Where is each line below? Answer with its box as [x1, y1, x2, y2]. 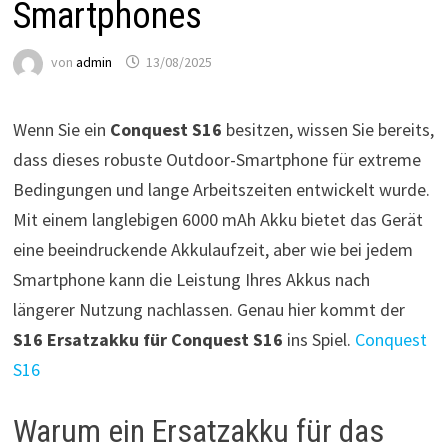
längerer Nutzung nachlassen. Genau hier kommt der [12, 298, 405, 321]
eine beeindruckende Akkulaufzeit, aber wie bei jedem [12, 238, 413, 261]
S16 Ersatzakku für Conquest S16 [12, 328, 283, 351]
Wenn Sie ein [12, 118, 110, 141]
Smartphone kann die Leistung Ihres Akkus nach [12, 268, 370, 291]
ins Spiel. [282, 328, 355, 351]
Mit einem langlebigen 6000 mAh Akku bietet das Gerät [12, 208, 423, 231]
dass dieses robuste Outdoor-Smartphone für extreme [12, 148, 421, 171]
